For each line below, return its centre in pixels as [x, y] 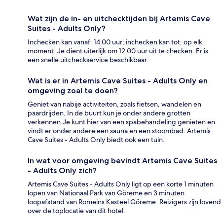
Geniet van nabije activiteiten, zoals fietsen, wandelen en [114, 104]
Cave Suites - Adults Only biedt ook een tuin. [96, 139]
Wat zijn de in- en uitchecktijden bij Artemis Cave [119, 18]
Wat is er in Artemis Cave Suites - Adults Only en [118, 80]
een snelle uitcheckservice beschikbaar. [88, 59]
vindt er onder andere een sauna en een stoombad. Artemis [119, 130]
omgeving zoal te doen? [73, 90]
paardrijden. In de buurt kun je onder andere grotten [109, 113]
